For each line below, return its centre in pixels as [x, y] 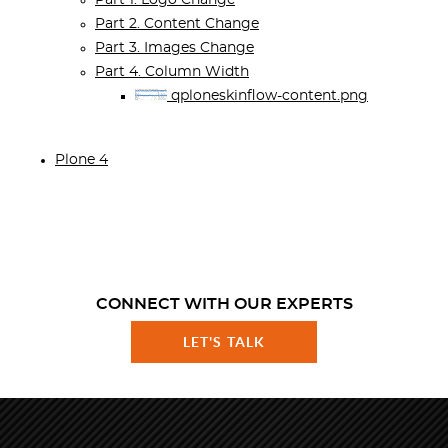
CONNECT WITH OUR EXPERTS [224, 304]
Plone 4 [81, 160]
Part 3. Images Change [174, 48]
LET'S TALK [224, 342]
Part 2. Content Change [177, 24]
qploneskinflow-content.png [267, 96]
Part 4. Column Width [172, 72]
